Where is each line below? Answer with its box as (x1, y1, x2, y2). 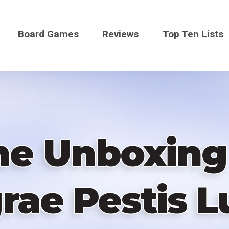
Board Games (17, 28, 79, 40)
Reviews (102, 28, 139, 40)
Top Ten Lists (163, 28, 224, 40)
